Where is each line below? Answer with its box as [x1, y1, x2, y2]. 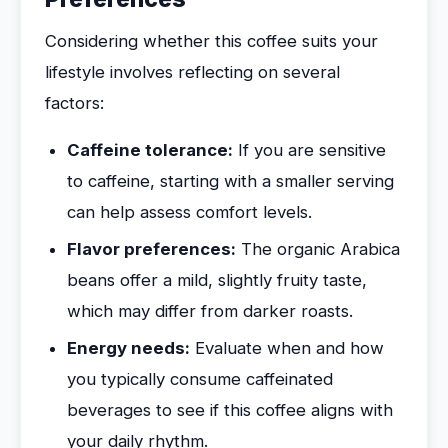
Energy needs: [67, 338, 190, 358]
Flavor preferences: [67, 239, 236, 259]
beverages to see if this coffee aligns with [67, 400, 393, 420]
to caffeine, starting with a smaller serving [67, 171, 394, 191]
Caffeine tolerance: [67, 140, 233, 160]
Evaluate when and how [190, 338, 384, 358]
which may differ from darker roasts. [67, 301, 353, 321]
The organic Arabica [236, 239, 400, 259]
